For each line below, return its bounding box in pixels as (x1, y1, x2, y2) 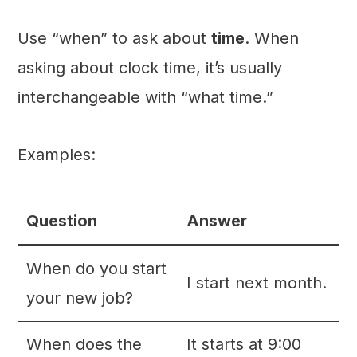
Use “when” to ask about (17, 29, 211, 49)
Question (25, 211, 97, 231)
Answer (186, 211, 247, 231)
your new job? (25, 288, 133, 308)
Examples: (17, 145, 96, 165)
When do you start (25, 259, 167, 279)
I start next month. (186, 273, 327, 293)
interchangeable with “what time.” (17, 88, 273, 108)
